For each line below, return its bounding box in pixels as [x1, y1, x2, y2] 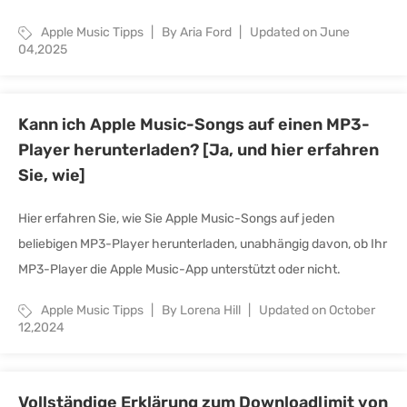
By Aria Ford [162, 25, 234, 40]
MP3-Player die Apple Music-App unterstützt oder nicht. [18, 262, 341, 277]
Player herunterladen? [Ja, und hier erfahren [18, 140, 379, 160]
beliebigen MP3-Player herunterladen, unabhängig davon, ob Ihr [18, 236, 387, 252]
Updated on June [250, 25, 350, 40]
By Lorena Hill [162, 303, 243, 318]
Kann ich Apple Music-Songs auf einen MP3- [18, 114, 370, 134]
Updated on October [259, 303, 375, 318]
